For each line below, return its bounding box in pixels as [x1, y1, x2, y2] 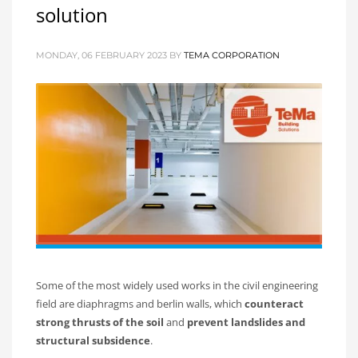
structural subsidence [36, 333, 150, 348]
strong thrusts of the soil [36, 315, 164, 330]
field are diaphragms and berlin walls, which [36, 296, 245, 312]
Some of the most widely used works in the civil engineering [36, 278, 318, 293]
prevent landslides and [187, 315, 305, 330]
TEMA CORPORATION [184, 49, 280, 61]
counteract [245, 296, 304, 312]
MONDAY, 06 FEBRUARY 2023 [36, 49, 167, 61]
